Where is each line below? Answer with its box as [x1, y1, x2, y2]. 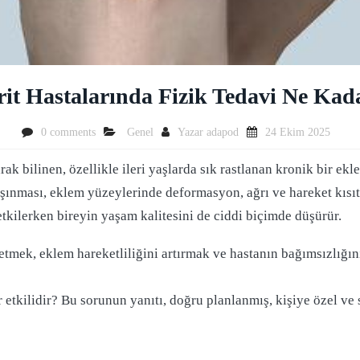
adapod [207, 126, 239, 139]
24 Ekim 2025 [265, 126, 330, 139]
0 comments [41, 126, 96, 139]
